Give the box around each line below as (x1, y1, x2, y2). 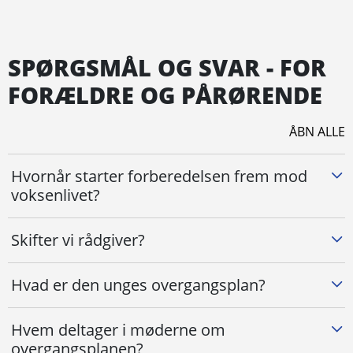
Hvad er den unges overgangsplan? (11, 274, 266, 295)
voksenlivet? (11, 184, 100, 206)
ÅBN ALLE (289, 123, 345, 140)
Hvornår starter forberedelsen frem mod (11, 165, 307, 187)
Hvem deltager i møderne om (11, 319, 225, 340)
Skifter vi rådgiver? (11, 229, 145, 251)
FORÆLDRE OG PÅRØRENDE (8, 80, 322, 111)
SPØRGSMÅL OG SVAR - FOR (8, 52, 326, 84)
